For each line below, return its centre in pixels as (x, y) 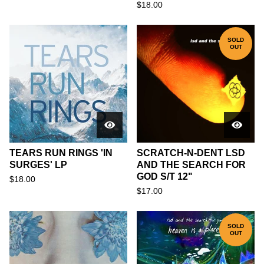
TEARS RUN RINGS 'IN (61, 153)
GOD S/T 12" (165, 176)
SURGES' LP (38, 165)
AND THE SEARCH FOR (191, 165)
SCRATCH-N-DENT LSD (191, 153)
